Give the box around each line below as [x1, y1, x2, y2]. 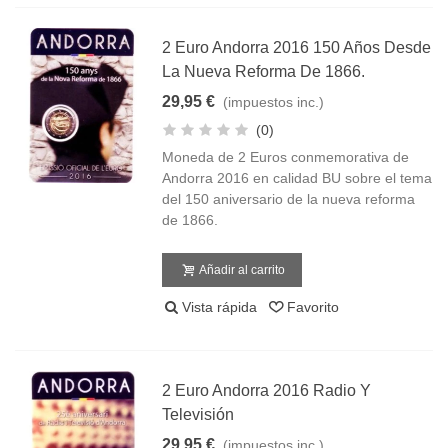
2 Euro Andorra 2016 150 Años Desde [162, 39, 432, 56]
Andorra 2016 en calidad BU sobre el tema [162, 170, 433, 186]
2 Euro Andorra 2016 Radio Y [162, 382, 372, 399]
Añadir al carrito [199, 263, 286, 277]
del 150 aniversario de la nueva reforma [162, 191, 416, 207]
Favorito [287, 299, 340, 315]
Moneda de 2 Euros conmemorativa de [162, 149, 410, 165]
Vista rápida [182, 299, 258, 315]
